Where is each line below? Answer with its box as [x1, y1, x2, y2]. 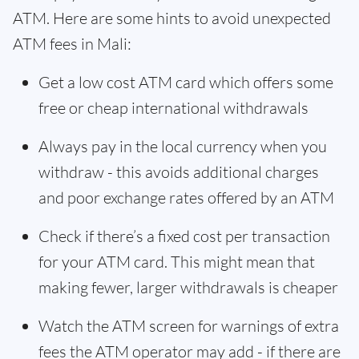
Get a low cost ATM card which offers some [38, 72, 333, 92]
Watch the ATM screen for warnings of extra [38, 316, 339, 336]
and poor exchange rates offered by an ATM [38, 188, 334, 208]
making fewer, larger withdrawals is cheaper [38, 277, 338, 297]
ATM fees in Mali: [13, 34, 131, 54]
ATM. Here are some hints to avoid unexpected [13, 8, 331, 28]
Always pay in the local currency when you [38, 136, 327, 156]
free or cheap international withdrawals [38, 98, 309, 118]
